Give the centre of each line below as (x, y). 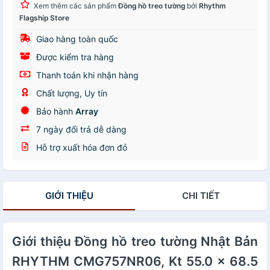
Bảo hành (55, 111)
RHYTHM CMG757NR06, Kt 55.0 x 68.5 (135, 261)
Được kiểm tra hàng (74, 57)
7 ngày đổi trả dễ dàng (80, 129)
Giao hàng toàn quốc (76, 39)
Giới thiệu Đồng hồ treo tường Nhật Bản (135, 241)
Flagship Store (44, 18)
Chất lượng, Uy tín (71, 93)
